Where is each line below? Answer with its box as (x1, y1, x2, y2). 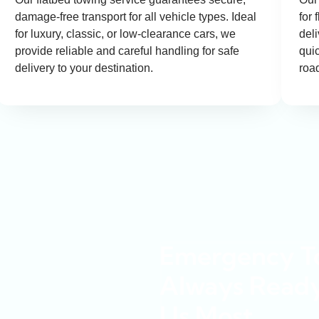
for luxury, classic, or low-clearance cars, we (15, 28, 236, 41)
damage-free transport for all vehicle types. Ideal (15, 11, 256, 23)
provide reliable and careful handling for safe (15, 45, 239, 58)
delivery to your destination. (15, 62, 153, 75)
